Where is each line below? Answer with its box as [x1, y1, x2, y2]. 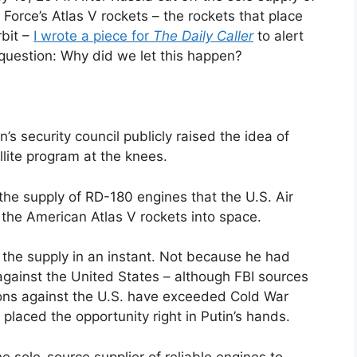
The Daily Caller [153, 28, 253, 44]
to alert [253, 28, 304, 44]
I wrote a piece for [33, 28, 153, 44]
